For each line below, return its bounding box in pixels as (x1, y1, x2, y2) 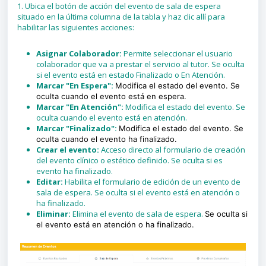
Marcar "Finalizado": (36, 123, 119, 134)
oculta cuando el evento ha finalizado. (36, 134, 177, 144)
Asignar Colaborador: (36, 48, 123, 59)
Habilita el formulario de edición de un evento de (63, 176, 240, 187)
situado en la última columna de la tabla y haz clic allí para (17, 11, 225, 22)
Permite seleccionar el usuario (123, 48, 233, 59)
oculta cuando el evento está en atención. (36, 112, 187, 123)
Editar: (36, 176, 63, 187)
